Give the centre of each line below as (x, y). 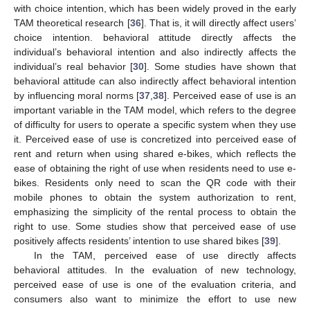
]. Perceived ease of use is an (230, 96)
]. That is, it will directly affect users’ (219, 23)
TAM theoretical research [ (72, 23)
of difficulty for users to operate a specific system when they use (155, 125)
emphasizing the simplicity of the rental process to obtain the (155, 212)
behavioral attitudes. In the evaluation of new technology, (155, 270)
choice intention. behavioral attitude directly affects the (155, 38)
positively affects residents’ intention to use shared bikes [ (139, 241)
